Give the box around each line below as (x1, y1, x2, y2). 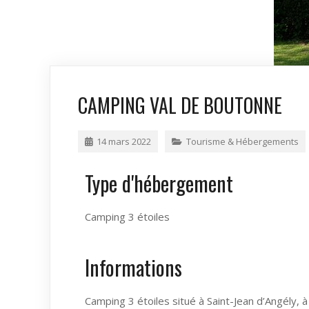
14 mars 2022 (97, 135, 151, 148)
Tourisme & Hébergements (186, 135, 299, 148)
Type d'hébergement (85, 168, 233, 199)
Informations (85, 252, 182, 283)
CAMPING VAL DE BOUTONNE (78, 91, 282, 119)
